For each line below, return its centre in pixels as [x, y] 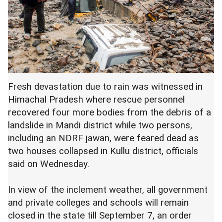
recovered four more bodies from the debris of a [110, 112]
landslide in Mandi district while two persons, [100, 125]
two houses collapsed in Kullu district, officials [103, 151]
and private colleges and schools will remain [98, 203]
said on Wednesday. [49, 164]
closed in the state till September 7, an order [100, 216]
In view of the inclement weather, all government [108, 190]
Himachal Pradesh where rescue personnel [96, 100]
